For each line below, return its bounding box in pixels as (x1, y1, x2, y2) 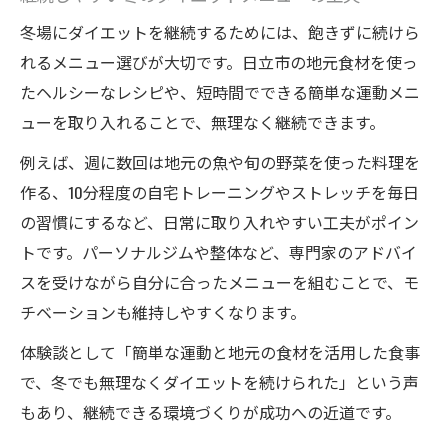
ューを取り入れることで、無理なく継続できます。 (20, 110, 385, 135)
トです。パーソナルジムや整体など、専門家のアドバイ (20, 240, 417, 265)
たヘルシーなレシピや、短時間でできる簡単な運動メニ (20, 80, 420, 105)
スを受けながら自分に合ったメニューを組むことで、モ (20, 270, 419, 295)
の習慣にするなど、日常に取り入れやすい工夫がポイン (20, 210, 419, 235)
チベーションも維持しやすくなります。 (20, 300, 306, 325)
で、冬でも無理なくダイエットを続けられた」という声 (20, 370, 419, 395)
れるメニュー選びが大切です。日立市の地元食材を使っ (20, 50, 418, 75)
